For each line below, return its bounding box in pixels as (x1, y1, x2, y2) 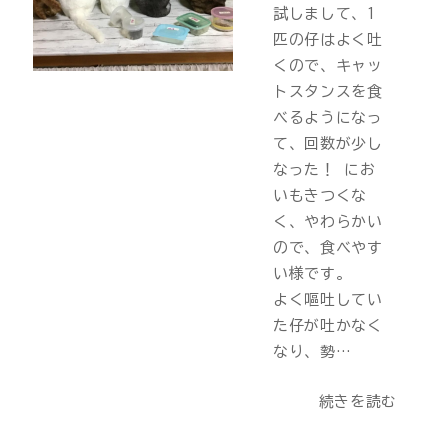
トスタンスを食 (272, 84, 383, 100)
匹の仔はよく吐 (272, 32, 383, 48)
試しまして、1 (272, 6, 376, 22)
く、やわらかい (272, 214, 383, 230)
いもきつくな (272, 188, 368, 204)
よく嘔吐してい (272, 292, 383, 308)
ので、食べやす (272, 240, 383, 256)
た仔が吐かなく (272, 318, 383, 334)
